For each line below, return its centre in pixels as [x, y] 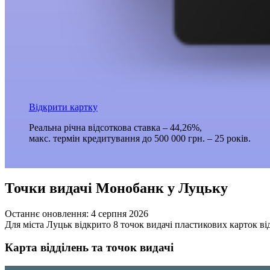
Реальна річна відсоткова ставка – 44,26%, [115, 128]
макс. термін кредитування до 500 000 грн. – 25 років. [140, 139]
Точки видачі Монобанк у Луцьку [116, 188]
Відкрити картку [63, 107]
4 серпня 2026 [120, 213]
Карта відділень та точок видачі [89, 248]
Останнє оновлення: [48, 213]
